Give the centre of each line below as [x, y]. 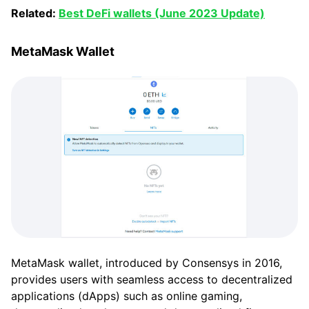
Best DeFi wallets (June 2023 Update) [162, 13]
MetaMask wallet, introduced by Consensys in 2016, [147, 263]
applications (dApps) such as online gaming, [127, 296]
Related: [35, 13]
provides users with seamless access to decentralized [152, 280]
